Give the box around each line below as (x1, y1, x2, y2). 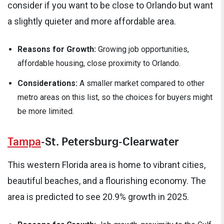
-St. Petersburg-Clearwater (41, 131, 179, 148)
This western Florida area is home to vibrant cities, (7, 159, 205, 170)
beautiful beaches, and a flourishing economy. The (7, 175, 206, 186)
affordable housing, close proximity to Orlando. (17, 58, 180, 68)
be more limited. (17, 106, 74, 116)
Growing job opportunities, (96, 44, 189, 54)
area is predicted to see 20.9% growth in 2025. (7, 191, 189, 202)
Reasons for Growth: (17, 44, 96, 54)
